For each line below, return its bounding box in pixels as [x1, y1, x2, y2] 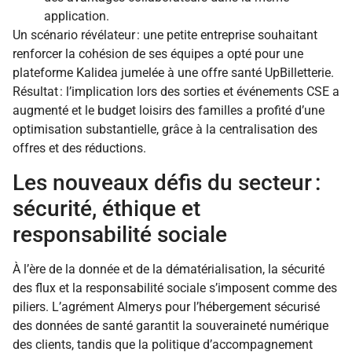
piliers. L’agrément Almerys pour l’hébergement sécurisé [13, 299, 320, 314]
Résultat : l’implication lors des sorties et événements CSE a [13, 84, 339, 100]
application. [44, 9, 109, 24]
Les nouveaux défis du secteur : [13, 169, 321, 196]
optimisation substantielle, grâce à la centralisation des [13, 122, 317, 137]
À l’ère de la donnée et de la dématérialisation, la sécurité [13, 261, 324, 277]
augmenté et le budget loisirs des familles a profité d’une [13, 103, 324, 119]
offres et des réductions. [13, 141, 146, 156]
